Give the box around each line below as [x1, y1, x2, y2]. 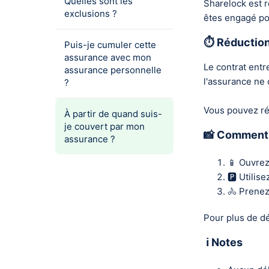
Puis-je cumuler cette [64, 39, 156, 50]
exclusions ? [64, 8, 117, 19]
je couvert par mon [64, 121, 145, 132]
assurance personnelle [64, 64, 162, 76]
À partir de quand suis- [64, 108, 162, 119]
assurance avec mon [64, 52, 151, 63]
